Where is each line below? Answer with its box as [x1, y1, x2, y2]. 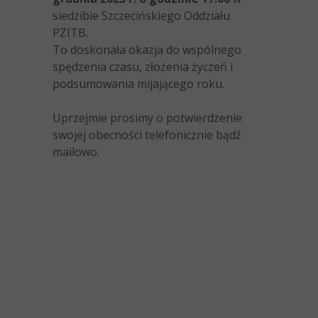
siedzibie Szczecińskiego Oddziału [53, 8, 230, 23]
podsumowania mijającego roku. [53, 76, 224, 92]
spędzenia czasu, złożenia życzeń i [53, 59, 233, 75]
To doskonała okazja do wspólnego [53, 42, 241, 57]
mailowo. [53, 144, 99, 160]
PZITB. [53, 25, 88, 40]
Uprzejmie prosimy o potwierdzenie [53, 110, 242, 126]
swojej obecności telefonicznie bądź [53, 127, 241, 143]
